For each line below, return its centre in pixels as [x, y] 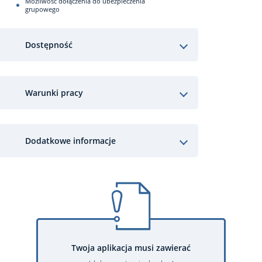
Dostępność [49, 44]
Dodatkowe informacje [70, 140]
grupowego [42, 9]
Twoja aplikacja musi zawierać [131, 248]
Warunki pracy [54, 92]
